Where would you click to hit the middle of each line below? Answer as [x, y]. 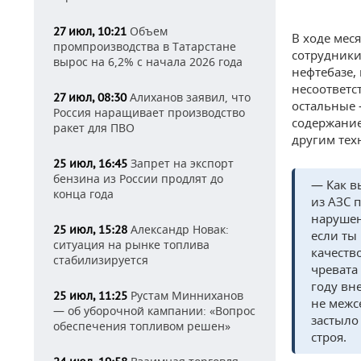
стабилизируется [101, 260]
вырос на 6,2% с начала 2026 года [148, 62]
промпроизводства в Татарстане [145, 46]
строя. [329, 337]
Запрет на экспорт [180, 163]
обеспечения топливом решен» [142, 326]
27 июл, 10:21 [90, 31]
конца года [83, 194]
